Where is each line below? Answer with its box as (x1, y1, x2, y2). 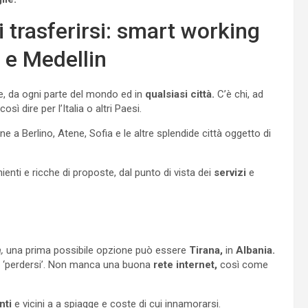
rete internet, (153, 258, 217, 271)
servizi (214, 166, 246, 179)
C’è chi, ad (214, 87, 263, 100)
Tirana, (189, 243, 223, 256)
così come (217, 258, 268, 271)
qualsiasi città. (145, 87, 214, 100)
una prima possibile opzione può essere (3, 243, 189, 256)
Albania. (236, 243, 275, 256)
